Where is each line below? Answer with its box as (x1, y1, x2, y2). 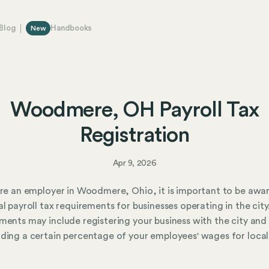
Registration (80, 124, 189, 147)
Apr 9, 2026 (112, 159, 157, 168)
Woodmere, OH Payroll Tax (10, 99, 259, 121)
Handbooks (50, 24, 92, 32)
